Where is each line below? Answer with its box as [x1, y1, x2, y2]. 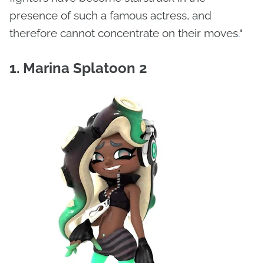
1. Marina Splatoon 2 [9, 60, 147, 77]
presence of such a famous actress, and [9, 9, 212, 22]
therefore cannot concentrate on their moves [9, 27, 238, 40]
